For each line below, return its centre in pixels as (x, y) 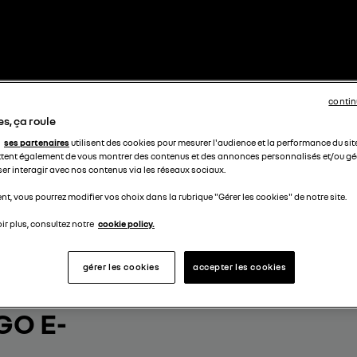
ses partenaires (37, 143)
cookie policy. (126, 224)
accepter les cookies (240, 267)
